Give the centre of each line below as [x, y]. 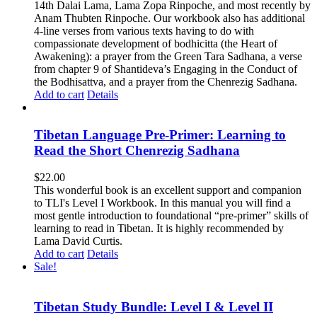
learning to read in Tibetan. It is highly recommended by [159, 229]
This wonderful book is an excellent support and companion [168, 190]
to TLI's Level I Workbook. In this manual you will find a [162, 203]
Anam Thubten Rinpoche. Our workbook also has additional [169, 18]
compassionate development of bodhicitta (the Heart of [156, 44]
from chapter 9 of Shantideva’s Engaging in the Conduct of [166, 69]
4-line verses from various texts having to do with [144, 31]
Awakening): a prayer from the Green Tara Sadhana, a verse [168, 57]
